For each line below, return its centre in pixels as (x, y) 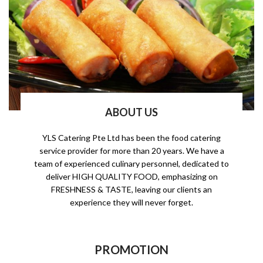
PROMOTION (131, 249)
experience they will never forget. (131, 202)
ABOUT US (131, 112)
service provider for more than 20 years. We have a (131, 150)
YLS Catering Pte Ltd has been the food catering (131, 137)
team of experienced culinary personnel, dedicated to (131, 163)
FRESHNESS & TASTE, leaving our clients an (131, 189)
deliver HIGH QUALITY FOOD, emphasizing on (131, 176)
